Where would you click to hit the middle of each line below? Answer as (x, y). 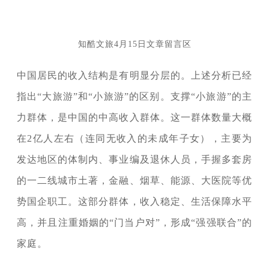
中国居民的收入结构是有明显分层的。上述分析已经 (134, 76)
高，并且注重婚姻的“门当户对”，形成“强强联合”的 (134, 223)
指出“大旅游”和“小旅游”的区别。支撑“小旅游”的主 (134, 97)
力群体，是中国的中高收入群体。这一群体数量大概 (134, 118)
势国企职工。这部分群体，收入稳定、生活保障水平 (134, 202)
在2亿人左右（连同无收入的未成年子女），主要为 (134, 139)
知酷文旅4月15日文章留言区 (134, 44)
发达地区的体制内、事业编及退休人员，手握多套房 (134, 160)
